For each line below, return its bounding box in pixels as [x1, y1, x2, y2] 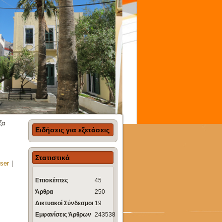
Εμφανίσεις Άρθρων [35, 211, 91, 218]
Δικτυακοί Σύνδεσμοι [35, 199, 93, 207]
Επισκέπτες [35, 177, 68, 184]
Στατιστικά [35, 154, 70, 162]
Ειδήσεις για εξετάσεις [35, 126, 110, 134]
